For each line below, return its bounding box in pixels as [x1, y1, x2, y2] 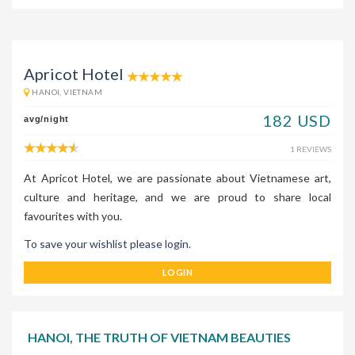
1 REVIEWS [290, 144, 331, 155]
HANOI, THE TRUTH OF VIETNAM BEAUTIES [28, 330, 291, 345]
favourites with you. [24, 209, 122, 223]
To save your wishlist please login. [24, 237, 191, 251]
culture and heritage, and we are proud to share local [24, 190, 331, 204]
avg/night [24, 114, 70, 124]
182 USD [262, 111, 331, 131]
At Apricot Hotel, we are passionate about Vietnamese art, [24, 171, 331, 185]
